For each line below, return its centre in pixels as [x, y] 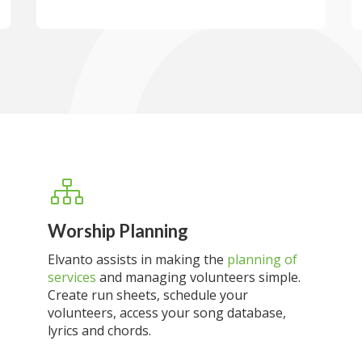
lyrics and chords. [99, 330]
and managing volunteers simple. [198, 277]
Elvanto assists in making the [137, 259]
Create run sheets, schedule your [147, 295]
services [72, 277]
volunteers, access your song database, [166, 313]
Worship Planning [118, 231]
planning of [262, 259]
